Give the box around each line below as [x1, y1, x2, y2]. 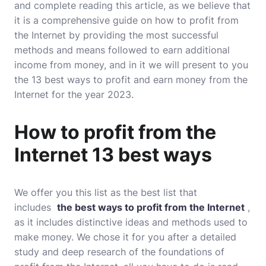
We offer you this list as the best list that [14, 186, 197, 198]
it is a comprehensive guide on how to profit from [14, 14, 239, 26]
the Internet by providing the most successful [14, 29, 218, 41]
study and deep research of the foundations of [14, 246, 224, 258]
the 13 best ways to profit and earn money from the [14, 74, 248, 85]
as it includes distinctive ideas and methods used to [14, 216, 248, 228]
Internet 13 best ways [14, 143, 212, 166]
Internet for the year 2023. [14, 88, 134, 100]
